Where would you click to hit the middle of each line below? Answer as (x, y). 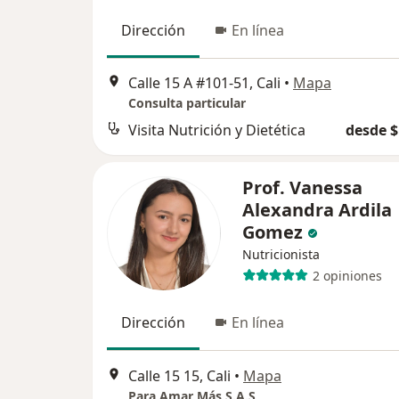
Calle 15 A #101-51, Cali (204, 83)
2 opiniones (347, 275)
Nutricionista (281, 255)
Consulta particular (187, 103)
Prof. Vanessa (302, 188)
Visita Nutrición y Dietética (217, 130)
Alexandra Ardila (317, 210)
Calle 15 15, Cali (179, 375)
